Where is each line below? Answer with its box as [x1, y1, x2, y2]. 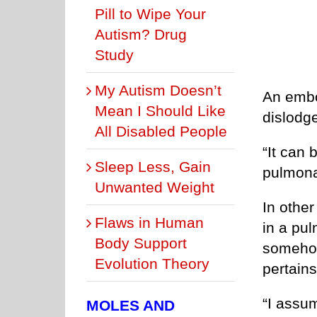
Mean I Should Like [95, 102, 226, 119]
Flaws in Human [95, 214, 204, 231]
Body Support [95, 234, 187, 251]
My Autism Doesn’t [95, 81, 221, 98]
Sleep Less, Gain [95, 158, 211, 175]
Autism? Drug [95, 25, 187, 42]
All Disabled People [95, 122, 227, 139]
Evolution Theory [95, 255, 209, 272]
